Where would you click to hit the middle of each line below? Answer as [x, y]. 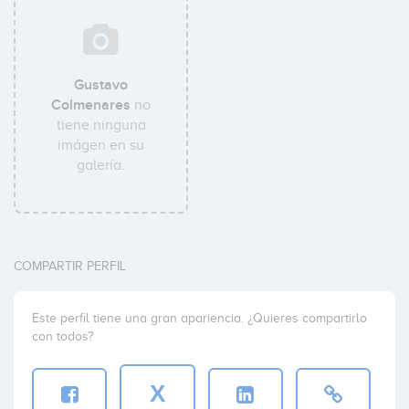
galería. [101, 165]
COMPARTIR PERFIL [70, 266]
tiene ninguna [101, 125]
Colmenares [91, 105]
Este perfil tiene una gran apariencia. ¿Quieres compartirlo [199, 318]
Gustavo [101, 85]
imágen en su [101, 145]
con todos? [63, 336]
